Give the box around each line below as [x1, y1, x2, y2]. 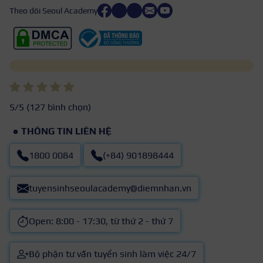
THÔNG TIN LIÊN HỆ [21, 125, 112, 137]
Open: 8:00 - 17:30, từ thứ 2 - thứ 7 [29, 215, 173, 227]
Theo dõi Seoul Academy [9, 6, 97, 16]
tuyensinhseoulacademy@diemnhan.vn [29, 182, 191, 194]
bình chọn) [45, 101, 91, 113]
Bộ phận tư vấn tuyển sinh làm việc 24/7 [29, 248, 196, 259]
